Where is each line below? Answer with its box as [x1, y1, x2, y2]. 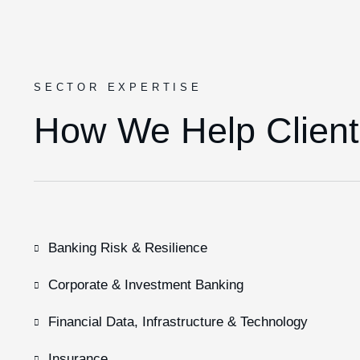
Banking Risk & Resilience [48, 240, 207, 256]
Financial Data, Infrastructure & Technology [48, 314, 308, 329]
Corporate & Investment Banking [48, 277, 243, 292]
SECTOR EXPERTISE [34, 81, 202, 93]
